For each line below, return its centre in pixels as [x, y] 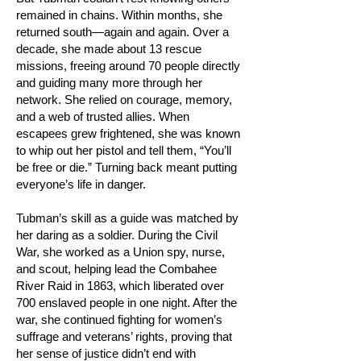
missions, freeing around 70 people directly [128, 66]
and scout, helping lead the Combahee [116, 269]
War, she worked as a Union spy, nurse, [120, 252]
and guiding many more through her [109, 83]
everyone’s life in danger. [81, 184]
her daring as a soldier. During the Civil [117, 235]
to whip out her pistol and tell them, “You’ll [124, 150]
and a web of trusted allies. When [103, 116]
